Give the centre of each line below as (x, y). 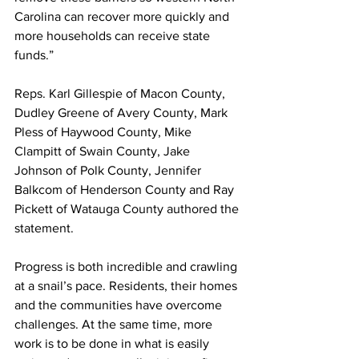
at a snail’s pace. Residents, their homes (127, 286)
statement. (44, 228)
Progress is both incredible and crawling (127, 266)
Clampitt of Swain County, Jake (104, 151)
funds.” (34, 55)
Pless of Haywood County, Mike (105, 132)
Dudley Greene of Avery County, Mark (123, 113)
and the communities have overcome (120, 305)
